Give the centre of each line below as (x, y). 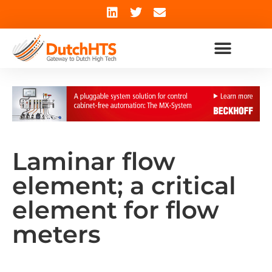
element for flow (116, 209)
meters (56, 234)
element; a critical (124, 185)
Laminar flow (94, 161)
